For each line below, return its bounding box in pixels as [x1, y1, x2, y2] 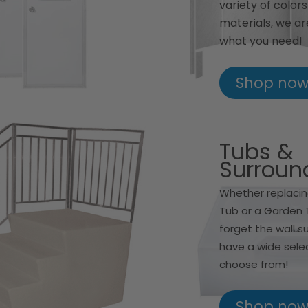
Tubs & [219, 135, 294, 167]
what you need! [219, 32, 302, 49]
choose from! [219, 256, 288, 272]
